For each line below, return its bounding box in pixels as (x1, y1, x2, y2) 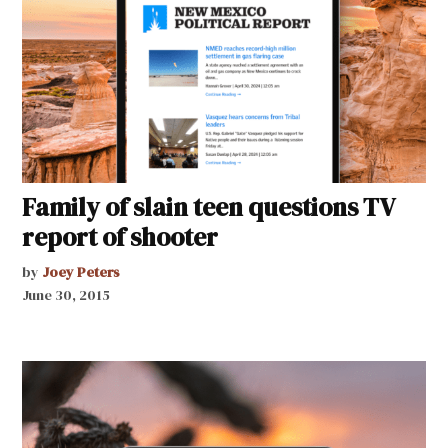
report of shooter (22, 219, 219, 254)
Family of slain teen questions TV (22, 189, 395, 224)
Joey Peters (42, 261, 121, 282)
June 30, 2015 (22, 284, 111, 305)
